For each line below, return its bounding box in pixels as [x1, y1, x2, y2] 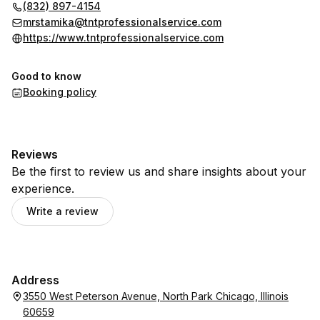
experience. [11, 181, 74, 196]
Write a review [26, 205, 99, 217]
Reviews [11, 147, 58, 161]
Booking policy [23, 86, 96, 98]
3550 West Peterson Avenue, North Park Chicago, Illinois [23, 290, 289, 302]
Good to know [11, 70, 81, 82]
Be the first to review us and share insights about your [11, 164, 306, 179]
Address [11, 273, 59, 287]
